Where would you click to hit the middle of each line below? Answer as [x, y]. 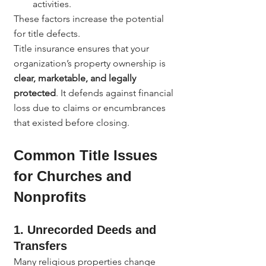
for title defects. [47, 34]
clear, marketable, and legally [76, 78]
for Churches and [75, 176]
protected [35, 93]
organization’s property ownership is [91, 63]
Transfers [40, 246]
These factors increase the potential [90, 19]
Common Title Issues [88, 155]
